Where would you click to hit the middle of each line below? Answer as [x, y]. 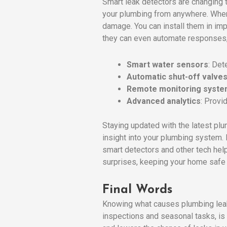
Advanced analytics [164, 101]
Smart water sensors [167, 64]
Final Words [137, 190]
